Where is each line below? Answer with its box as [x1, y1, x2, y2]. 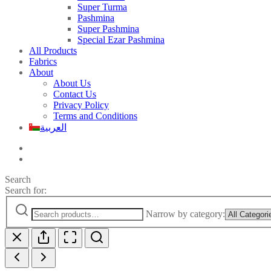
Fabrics [29, 56, 57, 67]
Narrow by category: [146, 208, 225, 219]
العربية [40, 122, 67, 132]
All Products [29, 45, 77, 56]
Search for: [5, 185, 47, 195]
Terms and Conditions [53, 111, 137, 121]
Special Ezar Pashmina [77, 34, 165, 45]
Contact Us [53, 89, 96, 99]
